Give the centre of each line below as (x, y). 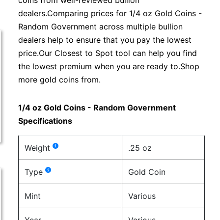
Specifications (45, 121)
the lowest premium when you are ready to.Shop (109, 66)
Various (142, 196)
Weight (39, 148)
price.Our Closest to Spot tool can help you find (108, 53)
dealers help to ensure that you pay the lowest (105, 40)
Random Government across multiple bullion (101, 27)
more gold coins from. (60, 80)
